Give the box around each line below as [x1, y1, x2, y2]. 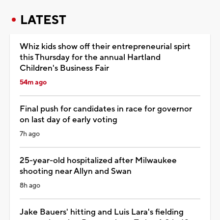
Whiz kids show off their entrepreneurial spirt [20, 41, 191, 52]
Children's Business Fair [20, 62, 109, 74]
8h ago [20, 181, 40, 190]
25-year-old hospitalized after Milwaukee [20, 155, 177, 166]
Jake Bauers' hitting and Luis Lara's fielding [20, 206, 184, 218]
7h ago [20, 129, 40, 138]
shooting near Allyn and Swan [20, 165, 132, 177]
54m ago [20, 78, 47, 87]
